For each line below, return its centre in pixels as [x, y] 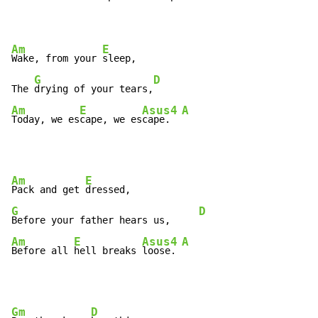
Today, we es [45, 120]
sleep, [119, 59]
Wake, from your [57, 59]
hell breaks [108, 251]
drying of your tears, [94, 89]
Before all [43, 251]
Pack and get [48, 190]
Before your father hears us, [105, 220]
